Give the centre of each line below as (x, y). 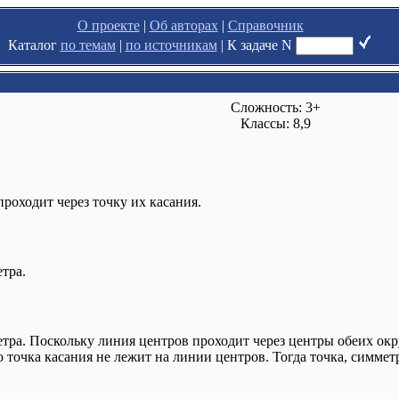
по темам (88, 45)
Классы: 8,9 (276, 123)
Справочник (265, 25)
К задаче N (261, 45)
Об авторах (183, 25)
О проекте (108, 25)
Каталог (34, 45)
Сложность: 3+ (276, 107)
